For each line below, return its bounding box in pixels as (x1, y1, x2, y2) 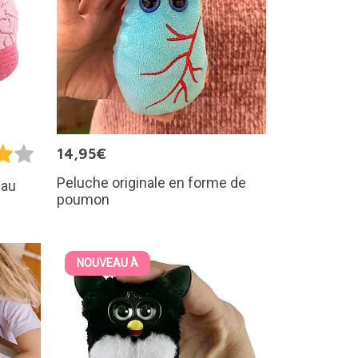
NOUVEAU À (77, 257, 138, 270)
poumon (57, 190, 109, 208)
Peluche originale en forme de (57, 173, 246, 191)
